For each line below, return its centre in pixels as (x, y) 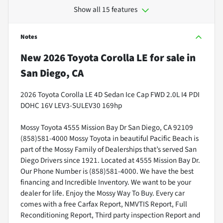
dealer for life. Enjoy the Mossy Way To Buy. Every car (103, 193)
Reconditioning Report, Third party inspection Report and (110, 215)
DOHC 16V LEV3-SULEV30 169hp (71, 106)
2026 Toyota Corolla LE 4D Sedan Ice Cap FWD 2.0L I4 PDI (110, 95)
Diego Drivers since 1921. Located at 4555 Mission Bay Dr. (110, 160)
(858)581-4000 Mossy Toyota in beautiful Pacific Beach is (110, 138)
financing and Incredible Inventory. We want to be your (106, 182)
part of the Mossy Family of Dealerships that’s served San (109, 149)
